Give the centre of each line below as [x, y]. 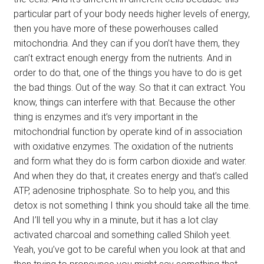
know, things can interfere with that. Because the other [124, 102]
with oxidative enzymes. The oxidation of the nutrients [123, 146]
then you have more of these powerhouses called [115, 28]
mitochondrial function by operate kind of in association [128, 131]
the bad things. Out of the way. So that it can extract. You [129, 87]
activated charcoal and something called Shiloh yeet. [122, 235]
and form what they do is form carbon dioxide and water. [130, 161]
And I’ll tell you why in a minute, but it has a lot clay [115, 220]
